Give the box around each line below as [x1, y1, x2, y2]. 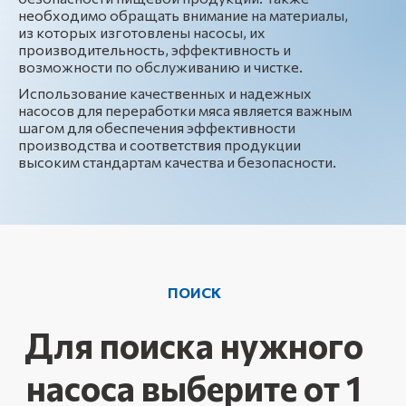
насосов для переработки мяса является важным [18, 101, 352, 119]
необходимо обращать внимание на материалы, [18, 6, 348, 24]
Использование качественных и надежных [18, 84, 312, 101]
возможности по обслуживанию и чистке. [18, 58, 303, 75]
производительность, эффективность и [18, 41, 291, 58]
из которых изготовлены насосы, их [18, 24, 266, 41]
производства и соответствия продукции [18, 136, 301, 153]
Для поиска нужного [24, 324, 363, 366]
